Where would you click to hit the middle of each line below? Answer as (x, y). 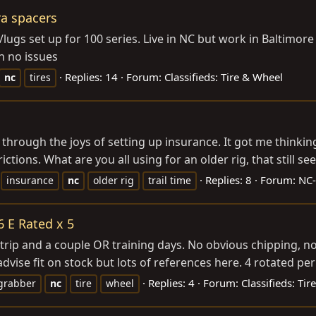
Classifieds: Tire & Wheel (224, 77)
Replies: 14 (91, 77)
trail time (170, 180)
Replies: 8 (229, 180)
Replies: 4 (171, 283)
